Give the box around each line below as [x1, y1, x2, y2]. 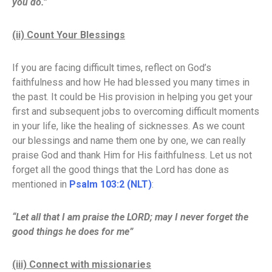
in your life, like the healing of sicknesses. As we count [12, 120, 245, 132]
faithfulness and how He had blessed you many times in [12, 76, 250, 88]
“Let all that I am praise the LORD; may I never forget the [12, 211, 248, 223]
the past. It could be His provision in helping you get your [12, 91, 253, 103]
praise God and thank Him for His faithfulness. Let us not [12, 149, 252, 161]
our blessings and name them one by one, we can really [12, 135, 246, 146]
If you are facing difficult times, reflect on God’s [12, 62, 211, 73]
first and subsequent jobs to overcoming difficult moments [12, 106, 259, 117]
